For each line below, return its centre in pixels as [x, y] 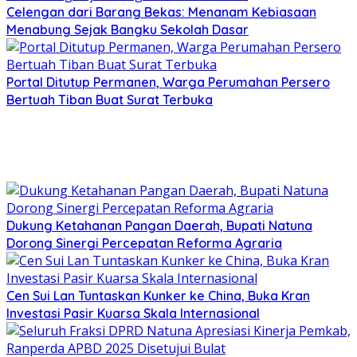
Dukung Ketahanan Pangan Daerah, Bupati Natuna [159, 226]
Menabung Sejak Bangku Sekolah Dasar [127, 30]
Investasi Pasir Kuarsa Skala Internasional [133, 314]
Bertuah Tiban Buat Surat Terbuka [110, 100]
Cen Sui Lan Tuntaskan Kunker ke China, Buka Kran [158, 296]
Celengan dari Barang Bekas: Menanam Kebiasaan [161, 12]
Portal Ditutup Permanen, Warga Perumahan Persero [168, 82]
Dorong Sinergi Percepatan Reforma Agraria [144, 243]
